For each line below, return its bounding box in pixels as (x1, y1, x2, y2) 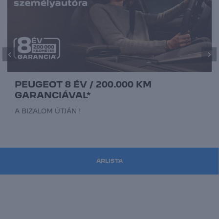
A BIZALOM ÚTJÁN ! (15, 107, 81, 115)
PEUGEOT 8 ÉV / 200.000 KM (15, 79, 152, 89)
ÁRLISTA (96, 157, 123, 164)
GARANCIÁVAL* (15, 89, 91, 100)
